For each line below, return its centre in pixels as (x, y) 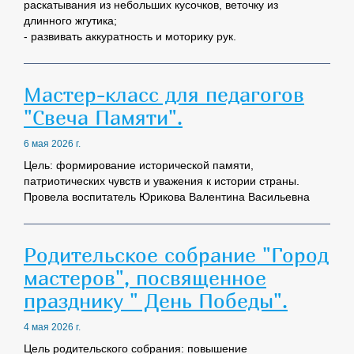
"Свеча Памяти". (103, 117)
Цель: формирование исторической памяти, (139, 166)
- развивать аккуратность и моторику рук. (130, 37)
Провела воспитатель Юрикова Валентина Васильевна (167, 197)
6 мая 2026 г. (52, 144)
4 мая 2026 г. (52, 328)
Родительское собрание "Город (176, 255)
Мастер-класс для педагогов (164, 94)
